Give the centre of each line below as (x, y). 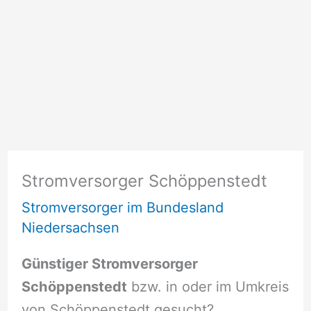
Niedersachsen (70, 228)
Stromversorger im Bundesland (122, 208)
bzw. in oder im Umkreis (208, 286)
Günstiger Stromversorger (109, 263)
